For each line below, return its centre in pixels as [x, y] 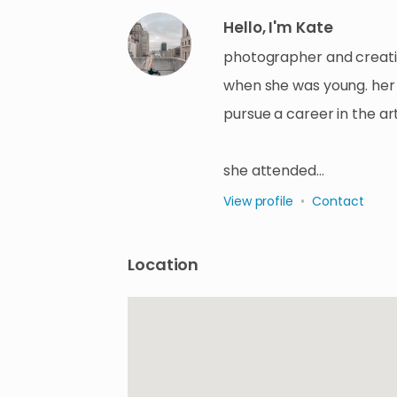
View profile [258, 201]
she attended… [274, 171]
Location [163, 265]
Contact [338, 201]
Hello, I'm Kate [278, 27]
